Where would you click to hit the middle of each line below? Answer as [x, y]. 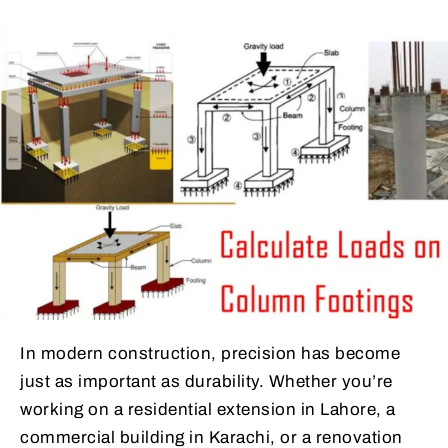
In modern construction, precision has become [210, 354]
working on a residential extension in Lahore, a [208, 410]
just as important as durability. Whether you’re [206, 382]
